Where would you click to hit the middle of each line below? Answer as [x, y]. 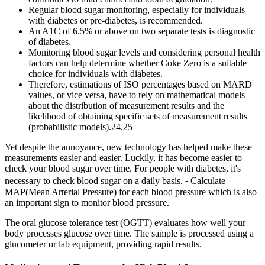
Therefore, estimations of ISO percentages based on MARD [140, 85]
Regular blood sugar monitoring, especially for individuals [137, 10]
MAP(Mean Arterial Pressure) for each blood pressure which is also [131, 192]
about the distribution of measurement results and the [126, 106]
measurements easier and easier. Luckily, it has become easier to [123, 158]
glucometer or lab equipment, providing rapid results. [103, 244]
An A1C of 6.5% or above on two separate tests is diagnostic [142, 31]
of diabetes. [50, 42]
